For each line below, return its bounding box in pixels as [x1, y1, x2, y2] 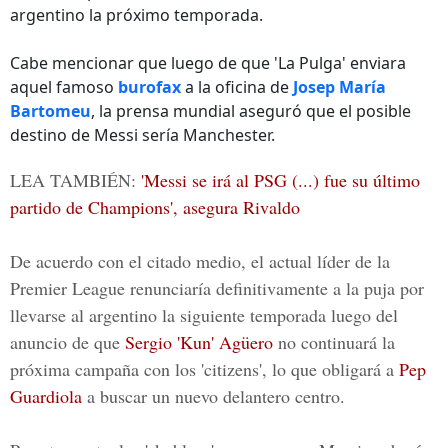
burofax [118, 76, 185, 98]
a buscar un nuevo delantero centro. [82, 384, 345, 408]
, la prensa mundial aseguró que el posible [91, 100, 411, 122]
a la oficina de [185, 76, 293, 98]
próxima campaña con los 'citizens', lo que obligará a [10, 357, 399, 381]
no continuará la [278, 330, 395, 354]
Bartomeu [10, 100, 91, 122]
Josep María [293, 76, 386, 98]
